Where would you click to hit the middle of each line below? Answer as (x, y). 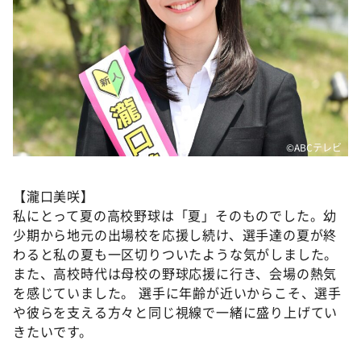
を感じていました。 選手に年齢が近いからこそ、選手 (177, 292)
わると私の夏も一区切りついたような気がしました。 (176, 253)
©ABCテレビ (314, 147)
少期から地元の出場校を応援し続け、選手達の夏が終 (175, 234)
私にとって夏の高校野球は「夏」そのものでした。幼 (175, 215)
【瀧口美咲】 (54, 195)
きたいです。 (53, 331)
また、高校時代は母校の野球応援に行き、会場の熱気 (175, 273)
